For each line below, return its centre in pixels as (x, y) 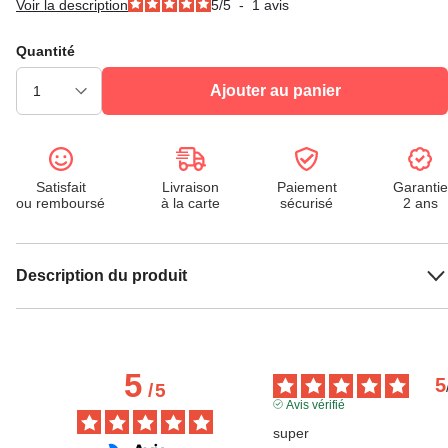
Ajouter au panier (275, 90)
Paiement (306, 187)
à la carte (191, 203)
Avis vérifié (315, 404)
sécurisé (307, 203)
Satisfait (60, 187)
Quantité (45, 51)
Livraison (191, 187)
